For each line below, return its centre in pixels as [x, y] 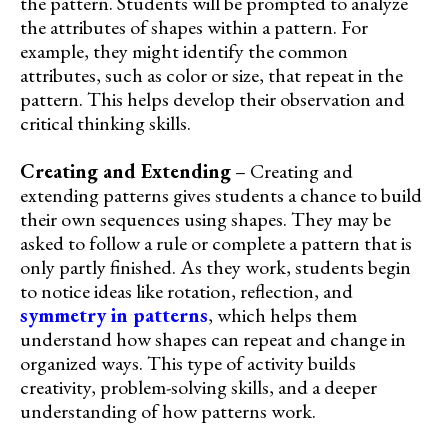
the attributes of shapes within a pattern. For [194, 26]
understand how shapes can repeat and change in [213, 338]
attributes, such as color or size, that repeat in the [211, 74]
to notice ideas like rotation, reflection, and [186, 290]
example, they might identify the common [184, 50]
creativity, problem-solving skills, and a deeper [198, 386]
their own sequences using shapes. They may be [205, 218]
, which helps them [282, 314]
